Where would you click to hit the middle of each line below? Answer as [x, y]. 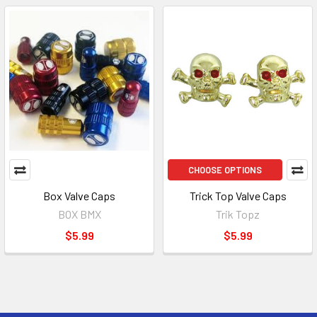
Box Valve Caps [79, 196]
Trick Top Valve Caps [238, 196]
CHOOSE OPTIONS [225, 170]
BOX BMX [79, 214]
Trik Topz [238, 214]
